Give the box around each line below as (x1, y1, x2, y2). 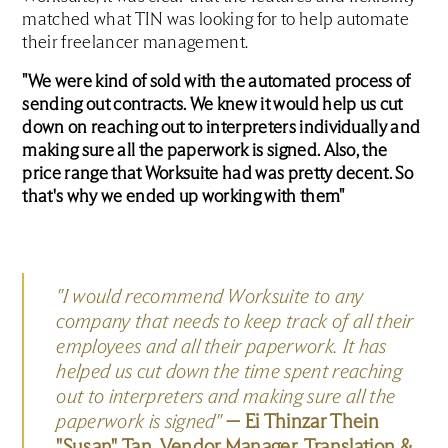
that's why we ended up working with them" (22, 188, 345, 206)
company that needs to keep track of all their (56, 312, 414, 332)
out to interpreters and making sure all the (56, 387, 396, 407)
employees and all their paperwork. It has (56, 337, 387, 357)
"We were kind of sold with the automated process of (22, 73, 411, 91)
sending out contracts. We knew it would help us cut (22, 96, 403, 114)
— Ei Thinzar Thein (221, 412, 379, 432)
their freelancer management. (22, 34, 249, 52)
